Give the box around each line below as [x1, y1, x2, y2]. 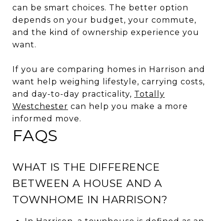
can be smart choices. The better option [12, 2, 188, 12]
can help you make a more [68, 101, 188, 111]
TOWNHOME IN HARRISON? [12, 193, 168, 206]
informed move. [12, 113, 81, 123]
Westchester [12, 101, 68, 111]
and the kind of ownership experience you [12, 27, 199, 37]
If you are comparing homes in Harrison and [12, 64, 205, 74]
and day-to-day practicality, [12, 89, 134, 99]
